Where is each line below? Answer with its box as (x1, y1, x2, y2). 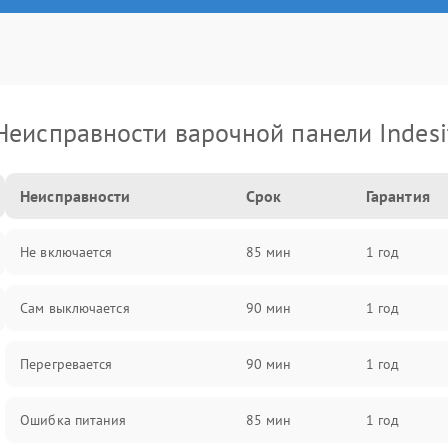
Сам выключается (20, 299, 130, 317)
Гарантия (365, 186, 430, 206)
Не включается (20, 243, 113, 261)
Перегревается (20, 355, 113, 373)
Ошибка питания (20, 411, 127, 429)
